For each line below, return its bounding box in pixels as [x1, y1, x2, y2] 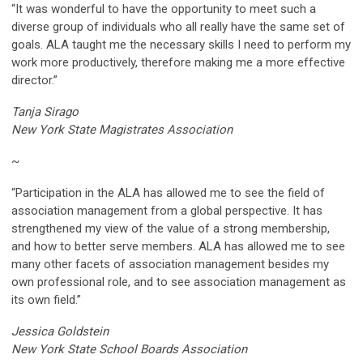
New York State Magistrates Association [11, 122, 233, 137]
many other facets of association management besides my [11, 256, 329, 271]
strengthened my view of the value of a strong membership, [11, 220, 330, 236]
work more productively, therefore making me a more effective [11, 54, 345, 70]
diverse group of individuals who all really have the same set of [11, 19, 345, 34]
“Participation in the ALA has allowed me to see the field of [11, 185, 325, 200]
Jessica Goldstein [11, 323, 109, 339]
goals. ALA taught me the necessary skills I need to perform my [11, 36, 351, 52]
